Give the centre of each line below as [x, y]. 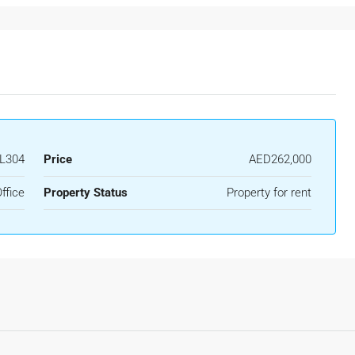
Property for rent [269, 193]
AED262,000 [280, 159]
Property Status [85, 193]
